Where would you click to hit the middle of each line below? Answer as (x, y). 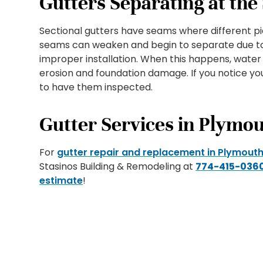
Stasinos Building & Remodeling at (118, 167)
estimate (61, 181)
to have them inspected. (96, 87)
